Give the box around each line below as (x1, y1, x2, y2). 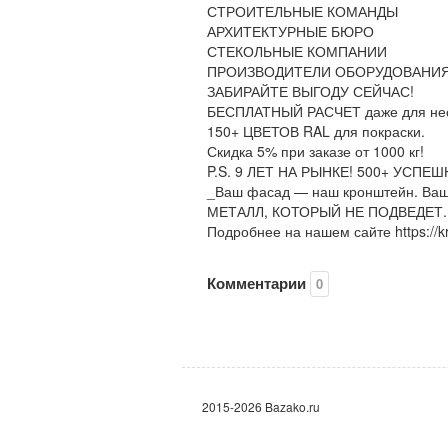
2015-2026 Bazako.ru (202, 398, 320, 415)
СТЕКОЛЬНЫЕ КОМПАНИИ (207, 41, 387, 61)
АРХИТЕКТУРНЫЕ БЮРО (207, 21, 374, 41)
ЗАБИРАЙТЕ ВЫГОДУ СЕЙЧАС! (207, 81, 414, 101)
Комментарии (207, 272, 310, 294)
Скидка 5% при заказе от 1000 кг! (207, 141, 424, 161)
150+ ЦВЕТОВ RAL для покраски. (207, 121, 425, 141)
